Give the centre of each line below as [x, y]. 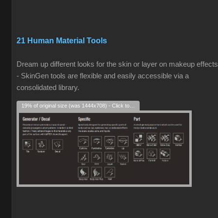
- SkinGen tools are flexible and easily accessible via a [103, 76]
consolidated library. [48, 88]
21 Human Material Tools [62, 41]
